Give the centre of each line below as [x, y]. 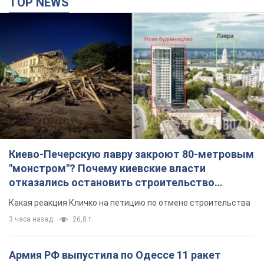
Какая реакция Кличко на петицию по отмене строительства [130, 203]
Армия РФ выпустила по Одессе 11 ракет [115, 255]
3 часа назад [31, 220]
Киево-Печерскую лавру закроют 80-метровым [131, 154]
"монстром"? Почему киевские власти [107, 169]
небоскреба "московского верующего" [108, 197]
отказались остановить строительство [112, 183]
